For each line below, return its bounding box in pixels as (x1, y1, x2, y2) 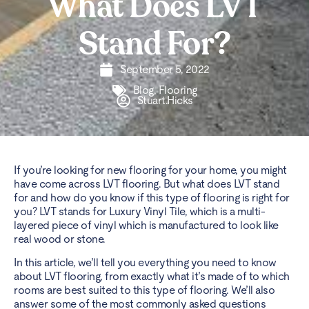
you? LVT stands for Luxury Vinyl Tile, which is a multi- (14, 204, 265, 218)
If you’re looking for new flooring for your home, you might (14, 163, 287, 177)
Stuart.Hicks (137, 94, 193, 108)
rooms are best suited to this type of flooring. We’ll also (14, 283, 275, 297)
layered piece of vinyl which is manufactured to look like (14, 218, 279, 232)
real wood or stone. (14, 232, 106, 246)
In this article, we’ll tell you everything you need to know (14, 256, 277, 270)
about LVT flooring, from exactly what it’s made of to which (14, 270, 290, 283)
